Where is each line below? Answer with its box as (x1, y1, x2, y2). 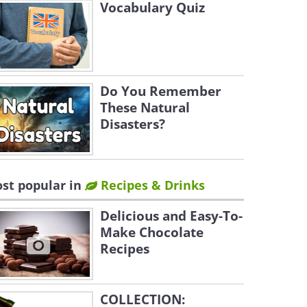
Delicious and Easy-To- (100, 207, 243, 225)
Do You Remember (100, 82, 221, 100)
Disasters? (100, 115, 165, 133)
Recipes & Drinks (97, 177, 205, 193)
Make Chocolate (100, 223, 204, 241)
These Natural (100, 99, 190, 116)
